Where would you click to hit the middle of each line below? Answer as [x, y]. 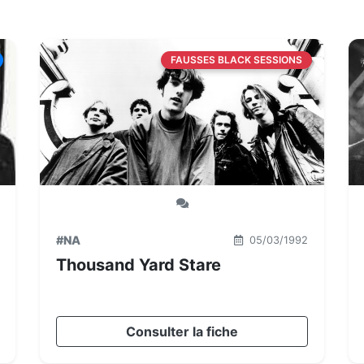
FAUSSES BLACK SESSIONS [236, 60]
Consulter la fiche [182, 331]
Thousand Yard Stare [139, 265]
